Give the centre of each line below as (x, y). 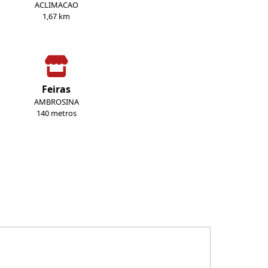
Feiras (56, 89)
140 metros (56, 113)
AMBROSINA (56, 102)
